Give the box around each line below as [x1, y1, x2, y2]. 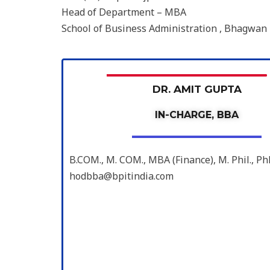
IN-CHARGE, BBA [155, 108, 239, 121]
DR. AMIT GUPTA [152, 83, 242, 95]
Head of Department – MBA [61, 5, 186, 19]
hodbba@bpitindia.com [69, 169, 174, 183]
